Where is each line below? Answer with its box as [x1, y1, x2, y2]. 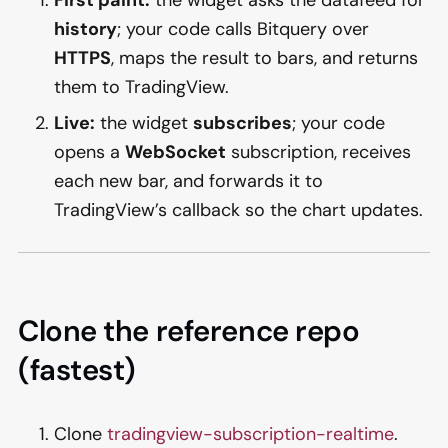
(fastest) [18, 351, 137, 390]
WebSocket [125, 139, 226, 164]
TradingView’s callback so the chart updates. [54, 197, 423, 222]
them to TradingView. [54, 74, 229, 99]
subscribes [193, 110, 292, 135]
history [54, 16, 117, 41]
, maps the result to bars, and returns [111, 45, 418, 70]
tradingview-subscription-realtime [107, 421, 394, 446]
